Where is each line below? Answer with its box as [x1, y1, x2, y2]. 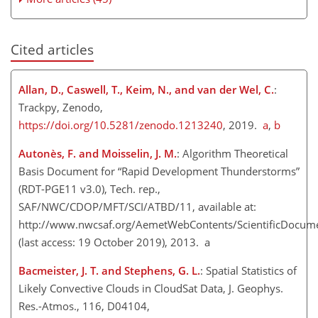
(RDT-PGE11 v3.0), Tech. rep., [18, 182, 160, 197]
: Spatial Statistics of [200, 263, 297, 278]
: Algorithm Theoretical [177, 146, 288, 161]
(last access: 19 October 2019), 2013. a [18, 235, 210, 250]
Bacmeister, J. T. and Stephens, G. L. [18, 263, 200, 278]
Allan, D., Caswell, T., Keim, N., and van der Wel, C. [18, 82, 274, 97]
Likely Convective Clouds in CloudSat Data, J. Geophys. [18, 281, 283, 296]
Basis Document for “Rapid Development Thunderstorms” [18, 164, 300, 179]
